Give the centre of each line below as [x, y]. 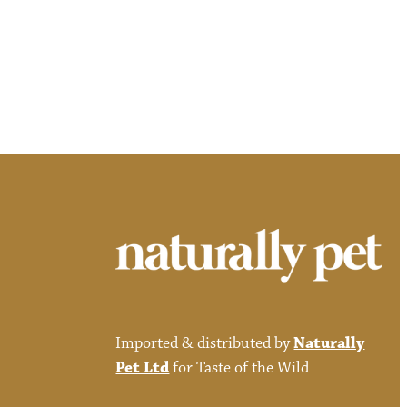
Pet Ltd [143, 368]
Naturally [329, 344]
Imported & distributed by [205, 344]
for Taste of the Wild [239, 368]
